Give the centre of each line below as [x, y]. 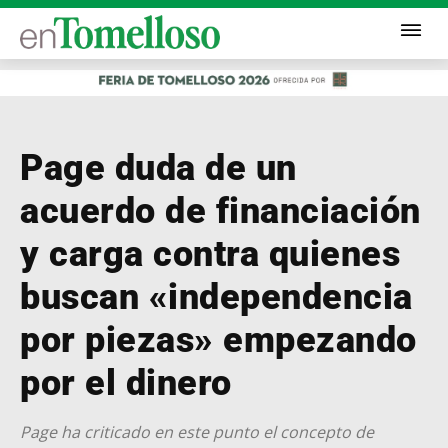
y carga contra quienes [210, 253]
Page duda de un [158, 167]
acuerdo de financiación [220, 210]
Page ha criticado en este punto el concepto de [197, 431]
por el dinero [126, 382]
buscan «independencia [216, 296]
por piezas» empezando [218, 339]
